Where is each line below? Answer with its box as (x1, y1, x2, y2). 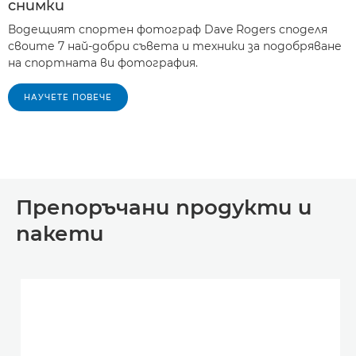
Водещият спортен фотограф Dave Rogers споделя (8, 21, 327, 37)
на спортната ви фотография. (8, 55, 198, 70)
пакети (16, 220, 104, 246)
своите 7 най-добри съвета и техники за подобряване (8, 38, 342, 53)
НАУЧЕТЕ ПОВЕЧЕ (24, 91, 112, 103)
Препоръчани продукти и (16, 194, 312, 220)
